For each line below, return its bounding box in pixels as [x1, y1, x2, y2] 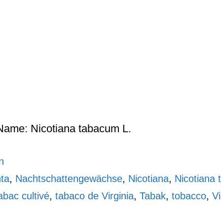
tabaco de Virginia [55, 190, 134, 201]
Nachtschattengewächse [15, 173, 122, 184]
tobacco [172, 190, 206, 201]
